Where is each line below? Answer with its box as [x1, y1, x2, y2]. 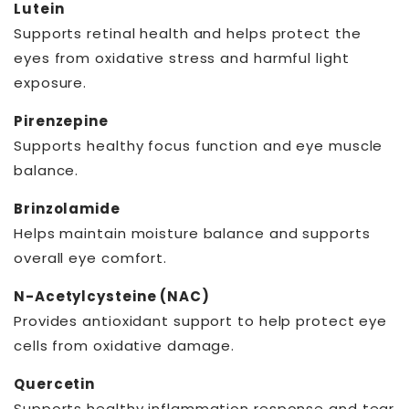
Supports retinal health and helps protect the [14, 24, 362, 44]
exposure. [14, 73, 88, 93]
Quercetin [14, 374, 96, 394]
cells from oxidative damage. [14, 336, 236, 356]
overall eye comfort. [14, 248, 167, 268]
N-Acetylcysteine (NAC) [14, 287, 210, 307]
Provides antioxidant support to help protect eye [14, 311, 388, 331]
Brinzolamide [14, 199, 121, 219]
